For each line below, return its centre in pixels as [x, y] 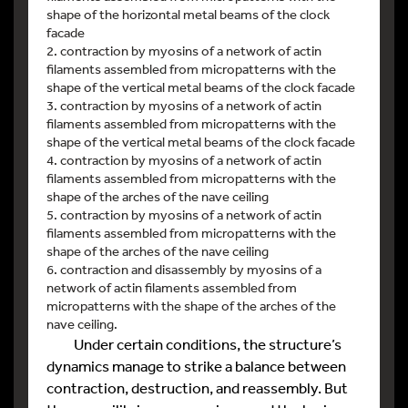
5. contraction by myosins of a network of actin [184, 215]
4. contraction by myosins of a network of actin [184, 160]
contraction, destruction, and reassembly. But [197, 388]
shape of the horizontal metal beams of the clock [188, 15]
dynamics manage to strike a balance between [196, 366]
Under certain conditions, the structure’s [194, 344]
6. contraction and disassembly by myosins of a [184, 270]
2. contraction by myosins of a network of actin [184, 51]
